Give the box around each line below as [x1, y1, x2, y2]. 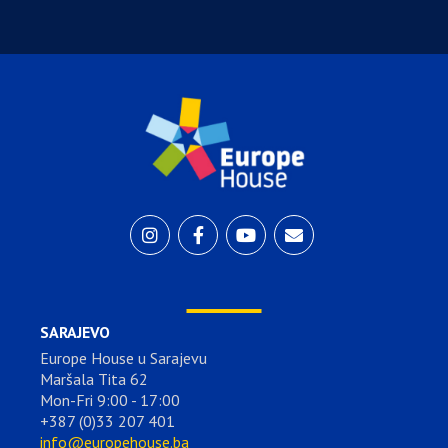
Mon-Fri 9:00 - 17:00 [40, 389, 180, 410]
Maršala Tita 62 [40, 368, 148, 389]
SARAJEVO [40, 321, 110, 342]
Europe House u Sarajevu [40, 347, 207, 368]
